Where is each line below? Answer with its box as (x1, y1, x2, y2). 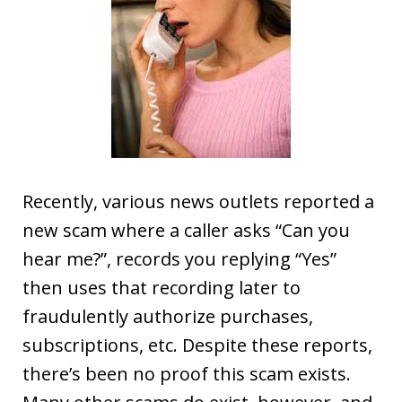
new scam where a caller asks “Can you (22, 218, 350, 242)
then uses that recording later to (22, 275, 301, 300)
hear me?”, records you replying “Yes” (22, 247, 336, 271)
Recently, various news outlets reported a (22, 189, 374, 214)
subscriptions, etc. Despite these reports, (22, 333, 372, 357)
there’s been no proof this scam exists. (22, 362, 351, 386)
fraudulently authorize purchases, (22, 304, 313, 328)
